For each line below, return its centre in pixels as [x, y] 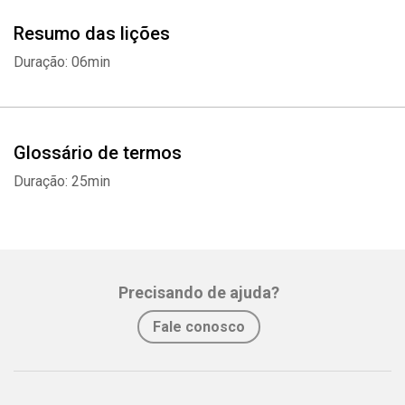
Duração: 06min [62, 62]
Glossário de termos [98, 153]
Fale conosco [199, 327]
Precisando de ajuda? [199, 292]
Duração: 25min [62, 181]
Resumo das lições [92, 33]
